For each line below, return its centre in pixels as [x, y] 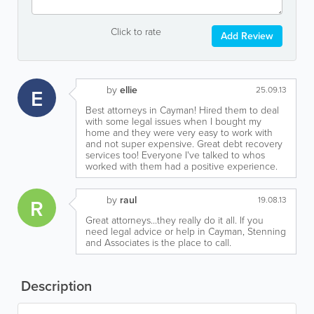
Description [55, 286]
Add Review [247, 36]
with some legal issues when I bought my [173, 122]
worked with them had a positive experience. [182, 166]
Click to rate [136, 32]
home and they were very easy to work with [179, 133]
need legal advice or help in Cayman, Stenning [186, 232]
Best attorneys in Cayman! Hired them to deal [182, 110]
